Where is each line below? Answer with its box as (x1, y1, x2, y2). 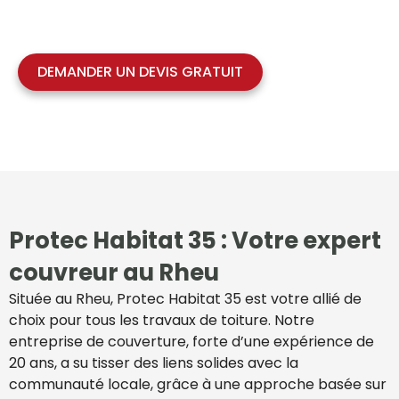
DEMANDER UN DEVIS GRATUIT (37, 61, 243, 83)
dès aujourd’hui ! (18, 23, 129, 45)
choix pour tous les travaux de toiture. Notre (9, 310, 314, 331)
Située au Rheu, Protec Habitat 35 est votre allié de (9, 289, 362, 310)
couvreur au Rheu (9, 256, 219, 289)
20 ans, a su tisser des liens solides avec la (9, 353, 298, 374)
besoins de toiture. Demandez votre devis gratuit (18, 2, 358, 23)
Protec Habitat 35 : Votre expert (9, 224, 381, 257)
